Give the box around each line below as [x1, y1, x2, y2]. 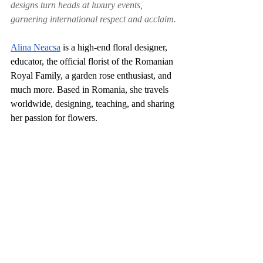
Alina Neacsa [11, 42, 60, 52]
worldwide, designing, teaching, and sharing [11, 99, 177, 109]
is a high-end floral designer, [60, 42, 170, 52]
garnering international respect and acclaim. [11, 14, 176, 24]
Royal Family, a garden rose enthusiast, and [11, 70, 174, 80]
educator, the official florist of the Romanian [11, 56, 176, 66]
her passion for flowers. [11, 113, 97, 123]
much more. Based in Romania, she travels [11, 85, 171, 95]
